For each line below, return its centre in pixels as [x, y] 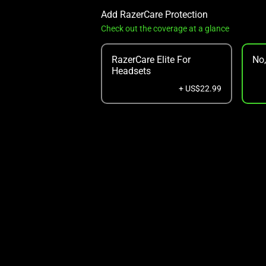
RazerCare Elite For [151, 60]
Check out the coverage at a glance [165, 28]
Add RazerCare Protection [154, 15]
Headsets [131, 71]
